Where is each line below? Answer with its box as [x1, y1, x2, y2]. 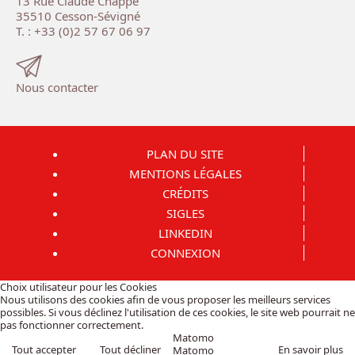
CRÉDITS [162, 185, 208, 202]
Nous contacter [16, 79, 98, 96]
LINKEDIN [158, 225, 212, 242]
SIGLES [166, 205, 204, 222]
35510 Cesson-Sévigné [16, 8, 140, 25]
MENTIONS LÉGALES [128, 166, 242, 182]
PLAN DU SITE [147, 146, 223, 162]
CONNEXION [150, 245, 220, 261]
